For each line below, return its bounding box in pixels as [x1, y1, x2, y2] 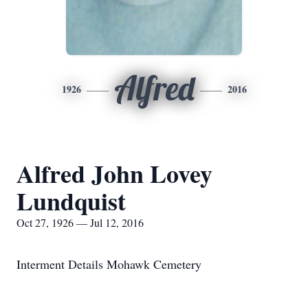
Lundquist [16, 183, 126, 219]
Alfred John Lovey [16, 155, 212, 191]
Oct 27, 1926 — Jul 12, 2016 [16, 215, 144, 230]
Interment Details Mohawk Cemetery [16, 256, 201, 272]
